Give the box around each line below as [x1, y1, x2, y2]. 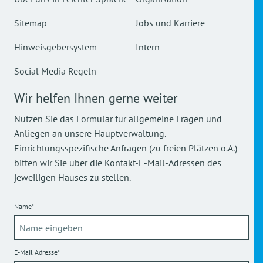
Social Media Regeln [14, 65, 96, 77]
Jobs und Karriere [136, 17, 205, 29]
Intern [136, 41, 160, 53]
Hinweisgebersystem [14, 41, 97, 53]
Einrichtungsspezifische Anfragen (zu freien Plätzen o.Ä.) [14, 142, 237, 154]
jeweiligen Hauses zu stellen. [14, 171, 131, 183]
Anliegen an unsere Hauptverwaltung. [14, 127, 166, 139]
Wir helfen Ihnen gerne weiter [14, 90, 177, 106]
